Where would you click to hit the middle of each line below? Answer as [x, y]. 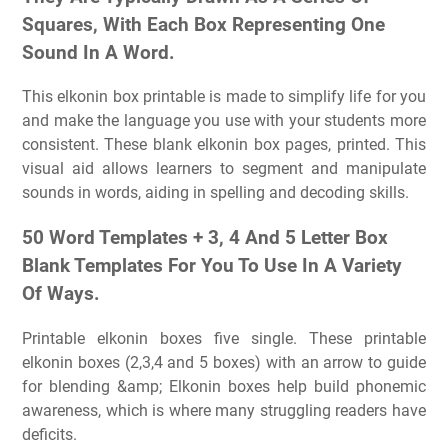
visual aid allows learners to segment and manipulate [224, 169]
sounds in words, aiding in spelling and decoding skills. [215, 193]
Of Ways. [61, 294]
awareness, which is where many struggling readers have [224, 410]
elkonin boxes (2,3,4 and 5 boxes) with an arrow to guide [224, 362]
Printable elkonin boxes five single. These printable [224, 338]
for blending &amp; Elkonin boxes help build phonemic [224, 386]
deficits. [49, 434]
